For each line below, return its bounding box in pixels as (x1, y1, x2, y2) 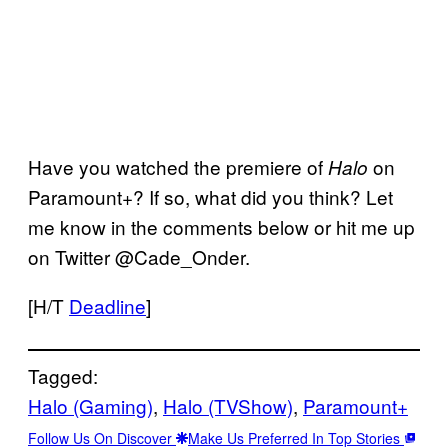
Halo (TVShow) (163, 391, 293, 419)
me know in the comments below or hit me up (28, 212, 415, 240)
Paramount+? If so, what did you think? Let (28, 182, 393, 210)
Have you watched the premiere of (28, 152, 328, 180)
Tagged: (28, 361, 98, 389)
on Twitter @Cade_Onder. (28, 242, 250, 270)
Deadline (69, 291, 146, 319)
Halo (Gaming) (28, 391, 153, 419)
